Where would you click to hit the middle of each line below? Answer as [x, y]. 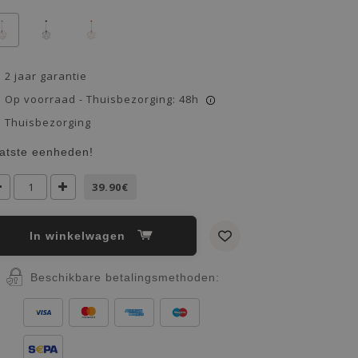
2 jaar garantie [46, 76]
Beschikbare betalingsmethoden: [125, 277]
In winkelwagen [81, 236]
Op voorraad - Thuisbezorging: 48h [102, 99]
